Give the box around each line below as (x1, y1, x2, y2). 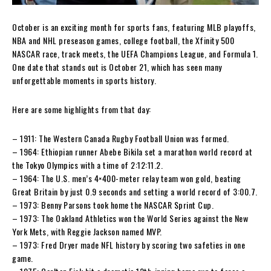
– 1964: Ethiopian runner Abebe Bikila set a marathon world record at (12, 145, 252, 158)
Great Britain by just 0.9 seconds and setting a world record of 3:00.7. (12, 184, 258, 198)
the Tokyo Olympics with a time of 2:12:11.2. (12, 158, 163, 171)
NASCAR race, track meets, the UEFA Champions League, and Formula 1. (12, 47, 258, 60)
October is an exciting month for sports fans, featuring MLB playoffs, (12, 20, 256, 33)
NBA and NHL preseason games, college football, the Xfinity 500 (12, 33, 234, 47)
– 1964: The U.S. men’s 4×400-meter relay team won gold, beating (12, 171, 241, 184)
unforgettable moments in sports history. (12, 73, 156, 87)
